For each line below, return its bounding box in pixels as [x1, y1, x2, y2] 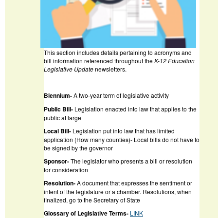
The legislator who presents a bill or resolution [69, 157, 192, 165]
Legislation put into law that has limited [73, 127, 175, 135]
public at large [44, 113, 81, 122]
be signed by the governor [44, 144, 113, 152]
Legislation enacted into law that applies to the [74, 105, 197, 113]
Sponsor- [44, 157, 69, 166]
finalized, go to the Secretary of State [44, 196, 140, 204]
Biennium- [44, 91, 73, 100]
